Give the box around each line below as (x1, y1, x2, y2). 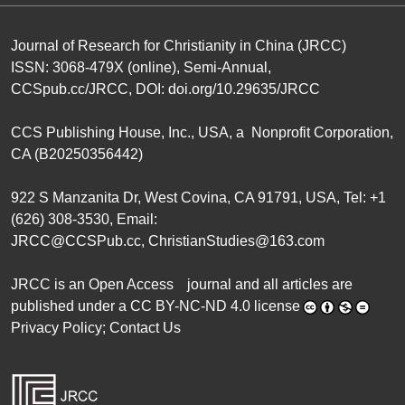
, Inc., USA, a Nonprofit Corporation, (161, 125, 393, 140)
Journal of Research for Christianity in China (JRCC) (11, 38, 346, 53)
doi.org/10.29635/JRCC (168, 81, 320, 97)
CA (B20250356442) (11, 146, 143, 162)
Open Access (89, 277, 174, 292)
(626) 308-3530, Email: (11, 212, 157, 227)
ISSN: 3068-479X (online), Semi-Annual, (11, 60, 271, 75)
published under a (11, 298, 130, 314)
